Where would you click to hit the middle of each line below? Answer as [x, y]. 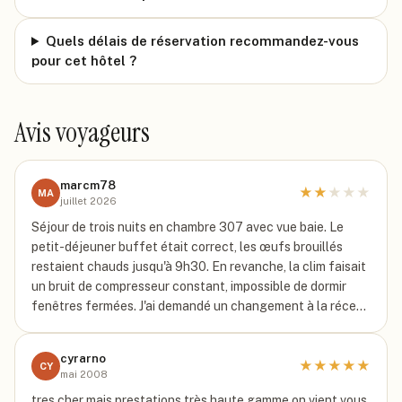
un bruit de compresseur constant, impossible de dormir [189, 286]
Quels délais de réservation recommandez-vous [202, 41]
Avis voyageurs [82, 132]
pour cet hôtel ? [84, 61]
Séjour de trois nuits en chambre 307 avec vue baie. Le [188, 227]
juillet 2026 [88, 201]
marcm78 [88, 185]
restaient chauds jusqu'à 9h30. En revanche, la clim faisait [199, 267]
